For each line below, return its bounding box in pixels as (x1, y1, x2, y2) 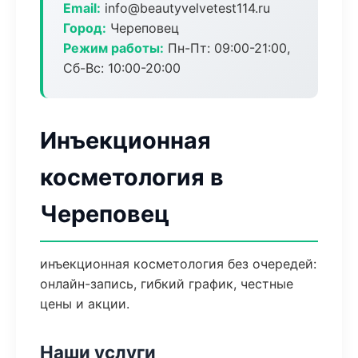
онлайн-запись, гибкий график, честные (40, 276, 293, 292)
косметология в (40, 163, 224, 191)
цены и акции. (40, 296, 129, 312)
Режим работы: (63, 40, 164, 56)
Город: (63, 20, 106, 36)
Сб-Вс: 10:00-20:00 (63, 60, 181, 76)
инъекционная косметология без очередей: (40, 256, 316, 272)
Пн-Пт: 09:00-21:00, (164, 40, 290, 56)
